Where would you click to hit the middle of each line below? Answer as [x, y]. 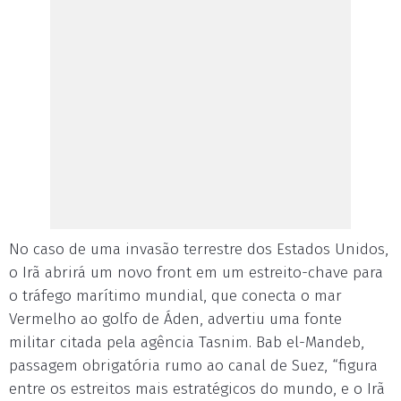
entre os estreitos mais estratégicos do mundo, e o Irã [197, 389]
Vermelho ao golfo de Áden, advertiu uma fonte [175, 319]
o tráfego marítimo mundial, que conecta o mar [175, 296]
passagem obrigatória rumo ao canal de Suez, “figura [193, 366]
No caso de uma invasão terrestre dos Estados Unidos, [199, 249]
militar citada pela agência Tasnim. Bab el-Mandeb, [187, 342]
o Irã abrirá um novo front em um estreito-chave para [196, 273]
